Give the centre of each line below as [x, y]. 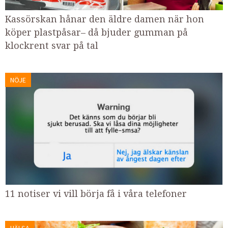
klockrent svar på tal [52, 45]
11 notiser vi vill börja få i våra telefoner [96, 193]
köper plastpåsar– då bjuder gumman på [96, 32]
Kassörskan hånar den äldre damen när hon [105, 19]
